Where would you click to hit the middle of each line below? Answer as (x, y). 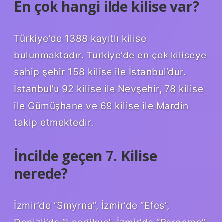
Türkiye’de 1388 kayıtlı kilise (80, 38)
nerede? (41, 173)
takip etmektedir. (54, 122)
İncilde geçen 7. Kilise (85, 155)
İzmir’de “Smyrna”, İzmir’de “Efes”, (92, 205)
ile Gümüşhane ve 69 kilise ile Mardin (101, 105)
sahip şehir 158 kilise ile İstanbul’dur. (100, 72)
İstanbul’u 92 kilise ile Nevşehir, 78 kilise (109, 88)
